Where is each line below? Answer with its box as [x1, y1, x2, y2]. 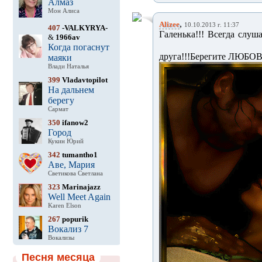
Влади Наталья [47, 63, 89, 70]
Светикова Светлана [47, 170, 103, 177]
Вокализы [47, 235, 74, 241]
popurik [60, 215, 88, 223]
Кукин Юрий [47, 138, 84, 144]
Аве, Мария [47, 160, 95, 170]
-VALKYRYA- [60, 23, 108, 32]
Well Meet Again [47, 192, 111, 202]
